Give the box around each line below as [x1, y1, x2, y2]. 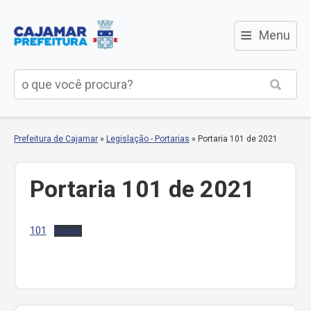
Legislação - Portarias [106, 134, 190, 144]
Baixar [53, 225, 82, 237]
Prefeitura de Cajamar [14, 134, 98, 144]
